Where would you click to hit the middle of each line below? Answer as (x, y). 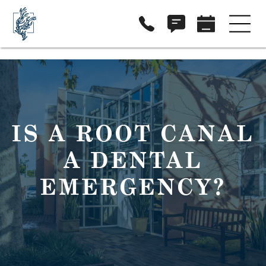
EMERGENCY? (133, 187)
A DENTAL (133, 160)
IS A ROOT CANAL (133, 133)
